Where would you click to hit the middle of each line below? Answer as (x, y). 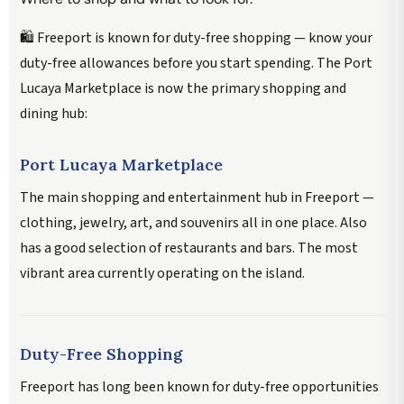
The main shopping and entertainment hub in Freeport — (197, 197)
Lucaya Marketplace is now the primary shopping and (183, 88)
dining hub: (54, 113)
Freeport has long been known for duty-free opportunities (199, 386)
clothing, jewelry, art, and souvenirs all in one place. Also (193, 222)
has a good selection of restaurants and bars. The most (189, 248)
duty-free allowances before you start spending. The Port (196, 63)
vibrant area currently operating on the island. (162, 273)
